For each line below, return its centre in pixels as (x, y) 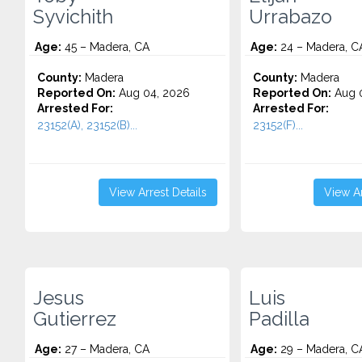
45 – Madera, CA (105, 47)
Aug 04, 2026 (153, 93)
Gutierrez (75, 319)
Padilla (279, 319)
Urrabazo (290, 17)
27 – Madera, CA (105, 349)
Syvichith (73, 17)
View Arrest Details (158, 192)
